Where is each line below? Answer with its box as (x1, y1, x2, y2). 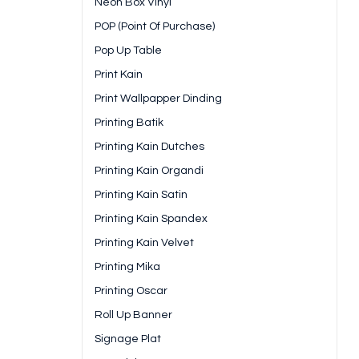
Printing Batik (95, 117, 163, 129)
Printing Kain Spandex (95, 213, 208, 225)
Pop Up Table (95, 45, 162, 57)
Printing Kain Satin (95, 189, 188, 201)
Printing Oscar (95, 285, 167, 297)
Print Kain (95, 69, 143, 81)
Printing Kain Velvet (95, 237, 194, 249)
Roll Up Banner (95, 309, 172, 321)
